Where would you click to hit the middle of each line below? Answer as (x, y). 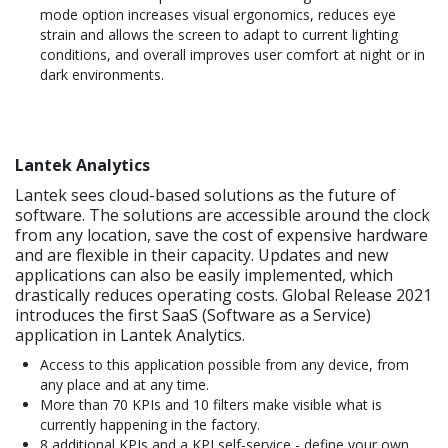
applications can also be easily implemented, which (204, 275)
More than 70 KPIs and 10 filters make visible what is (211, 405)
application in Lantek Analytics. (130, 335)
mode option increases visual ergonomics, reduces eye (218, 15)
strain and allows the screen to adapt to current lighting (219, 35)
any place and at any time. (124, 385)
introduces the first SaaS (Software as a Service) (193, 315)
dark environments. (102, 75)
